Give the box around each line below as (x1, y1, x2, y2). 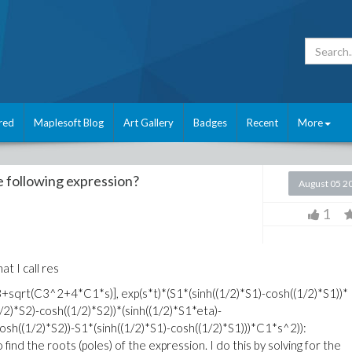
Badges (193, 116, 227, 129)
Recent (247, 116, 278, 129)
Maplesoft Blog (34, 116, 104, 129)
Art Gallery (123, 116, 174, 129)
